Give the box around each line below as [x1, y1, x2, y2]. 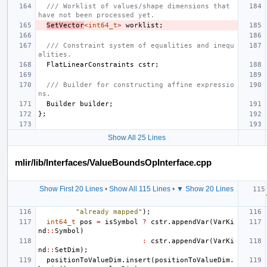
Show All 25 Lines [107, 133, 166, 142]
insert [126, 256, 151, 264]
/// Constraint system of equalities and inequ [46, 41, 234, 49]
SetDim [55, 246, 80, 254]
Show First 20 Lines [39, 184, 103, 193]
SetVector [46, 21, 84, 29]
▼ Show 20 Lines [176, 184, 234, 193]
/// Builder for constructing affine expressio [46, 80, 234, 89]
